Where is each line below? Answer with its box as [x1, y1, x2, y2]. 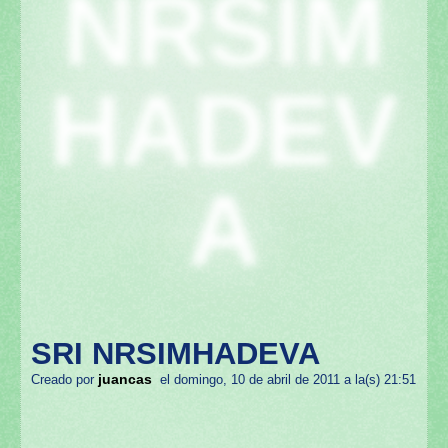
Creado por [31, 373, 98, 388]
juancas [98, 371, 152, 388]
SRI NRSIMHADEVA [31, 336, 320, 372]
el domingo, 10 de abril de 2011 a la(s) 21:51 [152, 373, 416, 388]
